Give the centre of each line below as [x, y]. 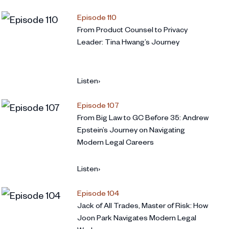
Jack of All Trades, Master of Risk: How [142, 205]
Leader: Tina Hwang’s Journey [128, 42]
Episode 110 [97, 17]
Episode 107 [98, 105]
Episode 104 [98, 193]
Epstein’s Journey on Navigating [131, 130]
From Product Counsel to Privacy [132, 30]
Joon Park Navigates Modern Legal [136, 218]
